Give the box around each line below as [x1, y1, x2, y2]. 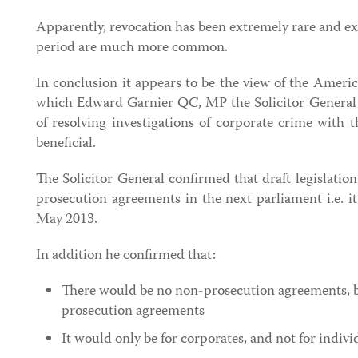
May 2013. [36, 208, 97, 232]
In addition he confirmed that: [36, 244, 216, 268]
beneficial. [36, 132, 96, 156]
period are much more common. [36, 36, 228, 60]
